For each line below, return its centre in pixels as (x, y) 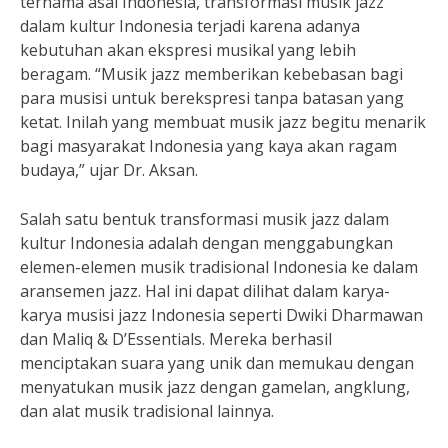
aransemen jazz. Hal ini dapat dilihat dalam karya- (205, 291)
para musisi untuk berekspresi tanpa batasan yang (212, 98)
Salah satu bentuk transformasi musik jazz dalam (204, 219)
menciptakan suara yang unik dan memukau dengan (217, 363)
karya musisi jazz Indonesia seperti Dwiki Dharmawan (221, 315)
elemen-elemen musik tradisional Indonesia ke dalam (219, 267)
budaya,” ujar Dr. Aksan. (109, 170)
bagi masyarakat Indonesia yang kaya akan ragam (208, 146)
